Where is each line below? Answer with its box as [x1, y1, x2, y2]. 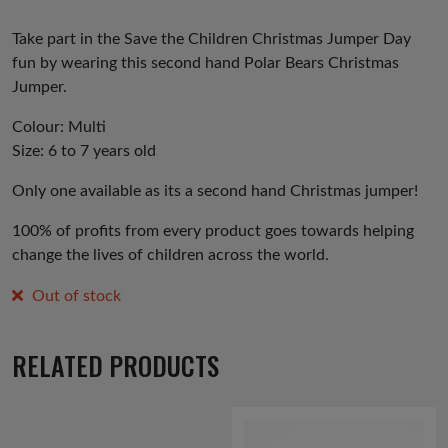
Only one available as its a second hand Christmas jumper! [12, 183, 418, 200]
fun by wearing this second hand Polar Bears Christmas [12, 55, 399, 72]
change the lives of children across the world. [12, 247, 329, 264]
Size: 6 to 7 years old [12, 143, 156, 160]
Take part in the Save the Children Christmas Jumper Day [12, 31, 411, 48]
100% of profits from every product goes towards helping [12, 223, 414, 240]
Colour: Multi [12, 119, 106, 136]
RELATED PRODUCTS [12, 345, 219, 384]
